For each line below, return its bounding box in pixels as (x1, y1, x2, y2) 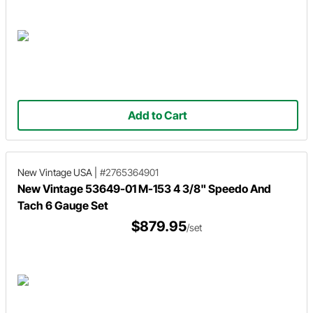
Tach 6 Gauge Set (17, 198, 108, 212)
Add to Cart (128, 108, 188, 122)
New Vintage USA (17, 166, 92, 178)
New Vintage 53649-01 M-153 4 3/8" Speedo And (17, 182, 271, 196)
